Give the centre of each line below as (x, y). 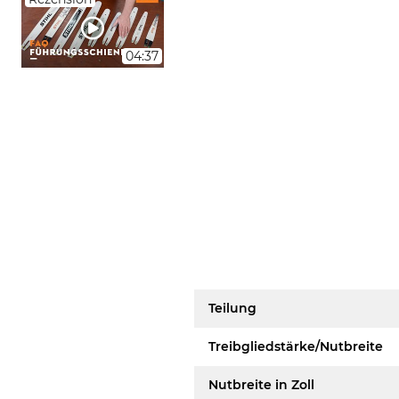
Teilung (233, 308)
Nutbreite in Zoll (262, 385)
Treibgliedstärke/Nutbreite (296, 346)
